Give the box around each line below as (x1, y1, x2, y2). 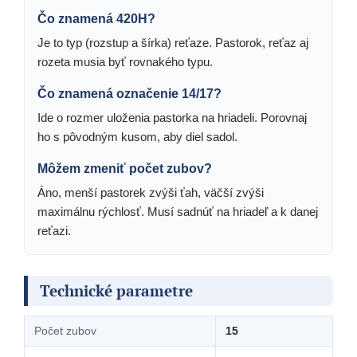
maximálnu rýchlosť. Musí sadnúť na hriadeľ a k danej (37, 205, 318, 219)
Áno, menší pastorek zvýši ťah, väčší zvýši (37, 186, 264, 200)
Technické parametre (40, 280, 193, 301)
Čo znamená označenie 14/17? (37, 87, 222, 101)
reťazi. (37, 224, 71, 238)
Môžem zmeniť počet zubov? (37, 162, 212, 176)
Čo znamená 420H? (37, 12, 155, 26)
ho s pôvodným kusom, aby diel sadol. (37, 130, 237, 144)
